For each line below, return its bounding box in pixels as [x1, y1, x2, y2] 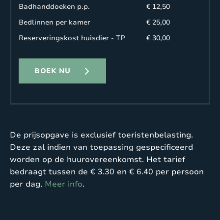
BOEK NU [34, 66, 71, 76]
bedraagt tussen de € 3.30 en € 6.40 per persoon [10, 166, 204, 177]
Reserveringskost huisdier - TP [19, 33, 125, 43]
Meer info [45, 178, 82, 190]
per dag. [10, 178, 45, 190]
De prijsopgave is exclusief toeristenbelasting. [10, 129, 193, 140]
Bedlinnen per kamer [19, 17, 90, 27]
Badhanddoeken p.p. [19, 1, 90, 11]
